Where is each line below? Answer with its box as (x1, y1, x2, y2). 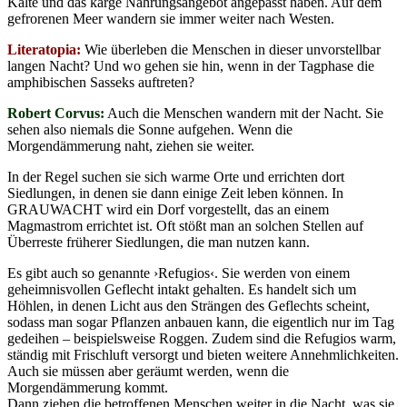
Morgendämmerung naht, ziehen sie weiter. (7, 137, 254, 154)
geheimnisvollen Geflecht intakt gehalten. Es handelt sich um (7, 281, 356, 297)
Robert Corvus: (7, 104, 104, 121)
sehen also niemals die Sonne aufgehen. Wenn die (7, 121, 293, 137)
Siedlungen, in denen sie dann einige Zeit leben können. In (7, 184, 343, 201)
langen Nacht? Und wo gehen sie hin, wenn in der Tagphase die (7, 57, 374, 74)
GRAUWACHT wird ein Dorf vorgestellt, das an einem (7, 201, 329, 217)
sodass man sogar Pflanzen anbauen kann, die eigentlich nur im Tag (7, 313, 394, 330)
